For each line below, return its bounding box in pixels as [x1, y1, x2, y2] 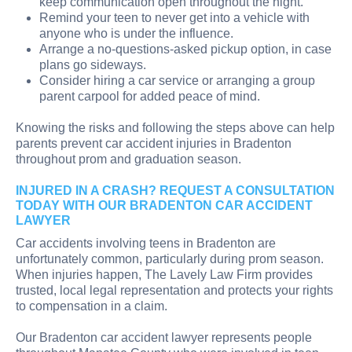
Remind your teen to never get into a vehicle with [39, 10, 310, 24]
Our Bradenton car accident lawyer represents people [16, 330, 312, 344]
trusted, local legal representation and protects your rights [16, 283, 333, 297]
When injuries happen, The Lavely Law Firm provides [16, 267, 313, 281]
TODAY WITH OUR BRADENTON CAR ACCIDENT [16, 198, 313, 212]
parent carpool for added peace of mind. [39, 89, 260, 103]
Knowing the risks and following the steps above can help [16, 120, 335, 134]
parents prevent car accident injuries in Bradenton [16, 136, 291, 150]
